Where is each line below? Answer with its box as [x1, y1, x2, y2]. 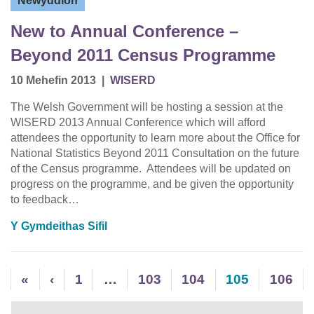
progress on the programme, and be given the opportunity [11, 178, 294, 191]
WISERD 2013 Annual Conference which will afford [11, 116, 266, 129]
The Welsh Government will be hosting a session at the [11, 101, 283, 114]
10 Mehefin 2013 [11, 74, 96, 87]
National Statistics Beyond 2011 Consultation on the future [11, 147, 299, 160]
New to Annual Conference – [11, 22, 238, 41]
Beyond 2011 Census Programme [11, 46, 275, 65]
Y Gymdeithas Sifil [11, 220, 107, 233]
